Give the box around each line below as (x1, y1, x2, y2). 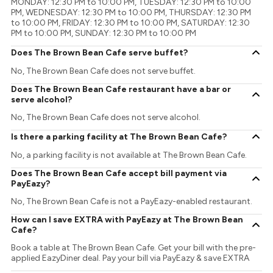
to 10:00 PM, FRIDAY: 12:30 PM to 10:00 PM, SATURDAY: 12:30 (11, 18, 250, 29)
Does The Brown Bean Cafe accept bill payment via (11, 168, 227, 179)
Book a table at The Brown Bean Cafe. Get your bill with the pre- (11, 243, 257, 253)
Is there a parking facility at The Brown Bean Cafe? (11, 131, 227, 142)
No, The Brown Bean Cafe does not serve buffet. (11, 66, 196, 77)
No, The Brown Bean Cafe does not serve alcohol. (11, 112, 201, 123)
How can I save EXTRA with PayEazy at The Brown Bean (11, 214, 244, 225)
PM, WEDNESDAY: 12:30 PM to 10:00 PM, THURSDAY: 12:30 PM (11, 7, 252, 18)
